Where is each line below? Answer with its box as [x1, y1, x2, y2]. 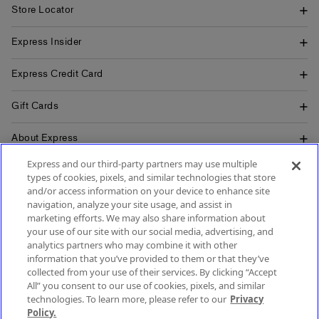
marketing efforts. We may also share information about [27, 211, 266, 224]
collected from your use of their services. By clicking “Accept [27, 266, 278, 278]
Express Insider [11, 35, 82, 50]
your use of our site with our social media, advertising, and [27, 225, 274, 238]
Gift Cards [11, 99, 58, 114]
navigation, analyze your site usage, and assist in [27, 198, 233, 211]
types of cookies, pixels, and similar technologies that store [27, 171, 276, 184]
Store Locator [11, 3, 74, 18]
